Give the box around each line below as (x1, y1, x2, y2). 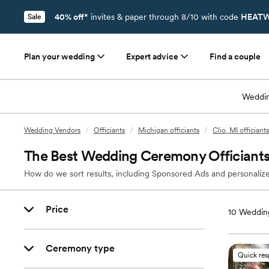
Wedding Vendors (24, 126, 80, 134)
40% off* (55, 12, 88, 22)
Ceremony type (46, 243, 115, 254)
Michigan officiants (138, 126, 199, 134)
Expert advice (126, 52, 178, 61)
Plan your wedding (24, 52, 95, 61)
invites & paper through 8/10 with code (88, 12, 241, 22)
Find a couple (210, 52, 261, 61)
